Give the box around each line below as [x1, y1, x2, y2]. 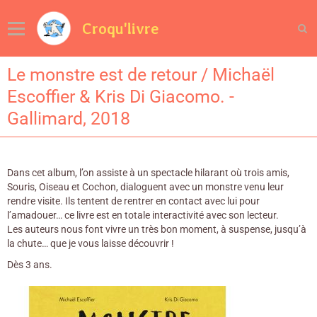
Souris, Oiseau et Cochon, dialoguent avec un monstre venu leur [7, 181, 284, 192]
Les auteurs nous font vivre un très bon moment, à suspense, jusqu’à [7, 224, 306, 235]
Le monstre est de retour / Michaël [7, 64, 275, 85]
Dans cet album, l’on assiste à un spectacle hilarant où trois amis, [7, 167, 289, 178]
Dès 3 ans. [7, 259, 54, 270]
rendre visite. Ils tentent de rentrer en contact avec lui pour [7, 195, 260, 207]
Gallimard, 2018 [7, 108, 130, 129]
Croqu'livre [82, 19, 159, 38]
